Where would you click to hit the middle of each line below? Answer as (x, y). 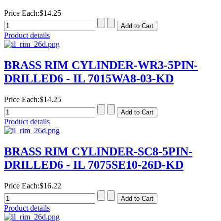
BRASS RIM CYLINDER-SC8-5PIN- (98, 151)
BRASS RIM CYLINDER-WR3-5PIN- (101, 65)
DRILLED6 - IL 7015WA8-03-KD (89, 79)
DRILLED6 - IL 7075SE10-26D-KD (94, 165)
